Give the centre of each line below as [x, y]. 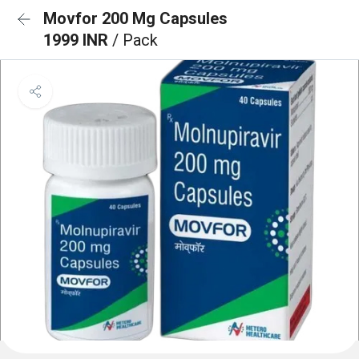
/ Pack [135, 40]
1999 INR [78, 40]
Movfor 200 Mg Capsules [135, 18]
